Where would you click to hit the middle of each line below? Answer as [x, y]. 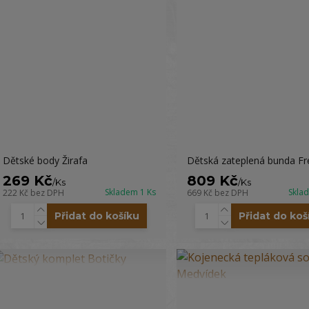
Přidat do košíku [97, 216]
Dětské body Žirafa [45, 160]
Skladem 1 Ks [130, 192]
